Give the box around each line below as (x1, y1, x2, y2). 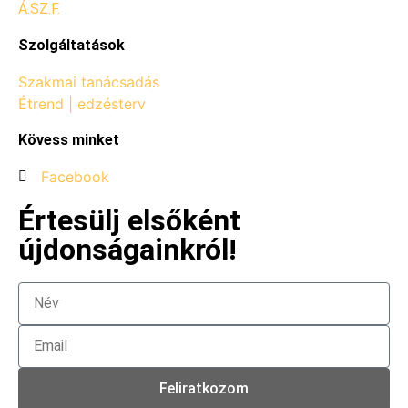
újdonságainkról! (18, 231, 237, 267)
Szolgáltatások (18, 36, 125, 54)
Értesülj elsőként (18, 202, 240, 238)
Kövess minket (18, 130, 119, 148)
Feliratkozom (159, 380, 249, 398)
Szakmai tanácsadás (18, 72, 159, 91)
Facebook (41, 167, 109, 186)
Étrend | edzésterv (18, 94, 146, 113)
